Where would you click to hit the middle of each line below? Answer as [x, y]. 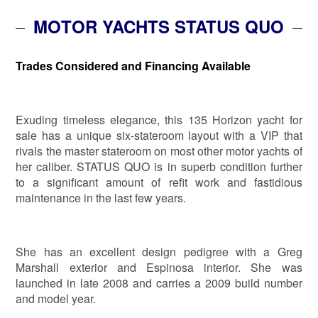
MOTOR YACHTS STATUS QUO [159, 26]
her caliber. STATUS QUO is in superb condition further [159, 166]
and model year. [56, 298]
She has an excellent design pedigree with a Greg [159, 251]
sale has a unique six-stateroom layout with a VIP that [159, 135]
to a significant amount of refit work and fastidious [159, 182]
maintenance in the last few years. [101, 197]
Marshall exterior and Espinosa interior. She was [159, 267]
